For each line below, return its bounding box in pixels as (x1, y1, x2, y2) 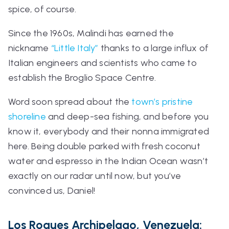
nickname (8, 42, 51, 54)
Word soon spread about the (8, 96, 132, 107)
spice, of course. (8, 3, 79, 15)
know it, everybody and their (8, 125, 132, 137)
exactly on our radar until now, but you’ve (8, 170, 181, 181)
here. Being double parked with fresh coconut (8, 140, 200, 152)
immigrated (158, 125, 210, 137)
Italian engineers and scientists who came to (8, 57, 197, 68)
